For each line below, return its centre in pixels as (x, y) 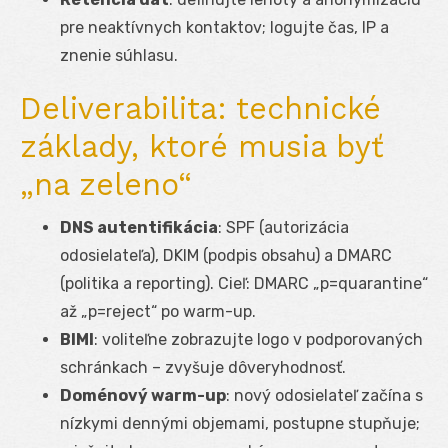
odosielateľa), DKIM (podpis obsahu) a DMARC (226, 255)
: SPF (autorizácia (283, 227)
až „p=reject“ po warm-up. (158, 311)
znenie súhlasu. (119, 55)
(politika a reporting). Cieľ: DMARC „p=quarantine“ (244, 283)
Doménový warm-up (143, 395)
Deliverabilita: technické (200, 108)
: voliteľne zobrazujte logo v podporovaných (258, 339)
